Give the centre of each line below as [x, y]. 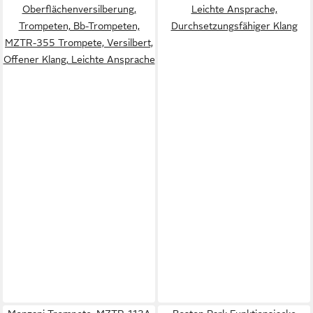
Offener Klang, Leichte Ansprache [79, 59]
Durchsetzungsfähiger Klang [234, 26]
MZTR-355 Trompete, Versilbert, [79, 42]
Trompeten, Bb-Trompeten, [79, 26]
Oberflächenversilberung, [79, 9]
